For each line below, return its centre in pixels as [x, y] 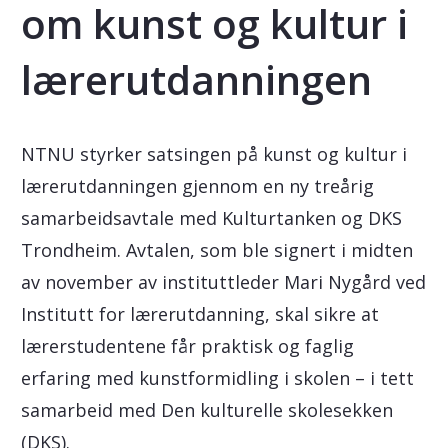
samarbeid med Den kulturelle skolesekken [206, 410]
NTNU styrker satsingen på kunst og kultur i [213, 154]
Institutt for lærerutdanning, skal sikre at [199, 314]
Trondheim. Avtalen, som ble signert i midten [216, 250]
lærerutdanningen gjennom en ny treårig [197, 186]
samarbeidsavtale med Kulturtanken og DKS [211, 218]
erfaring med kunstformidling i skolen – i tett [217, 378]
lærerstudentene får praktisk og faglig [187, 346]
